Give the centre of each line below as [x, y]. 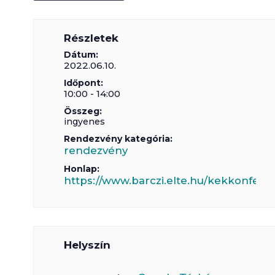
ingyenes [85, 122]
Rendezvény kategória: [118, 139]
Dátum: [81, 55]
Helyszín [87, 245]
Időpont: [84, 83]
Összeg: [83, 111]
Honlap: [82, 169]
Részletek [91, 38]
